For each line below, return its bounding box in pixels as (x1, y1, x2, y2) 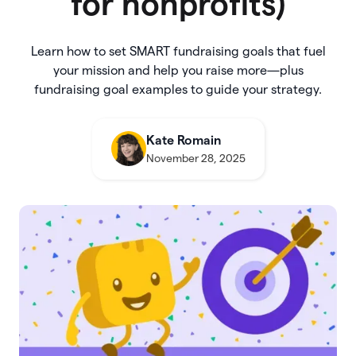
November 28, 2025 (145, 151, 246, 164)
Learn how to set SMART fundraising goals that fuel (30, 44, 326, 58)
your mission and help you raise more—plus (52, 63, 304, 77)
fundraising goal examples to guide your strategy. (34, 82, 322, 96)
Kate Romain (145, 133, 221, 147)
